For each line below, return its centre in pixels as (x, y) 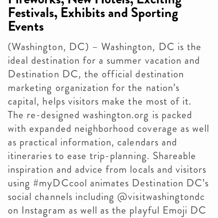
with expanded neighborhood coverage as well (109, 128)
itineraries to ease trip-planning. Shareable (102, 156)
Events (26, 26)
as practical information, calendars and (92, 142)
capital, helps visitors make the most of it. (100, 101)
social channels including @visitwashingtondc (107, 197)
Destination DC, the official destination (96, 74)
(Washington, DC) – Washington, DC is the (105, 47)
